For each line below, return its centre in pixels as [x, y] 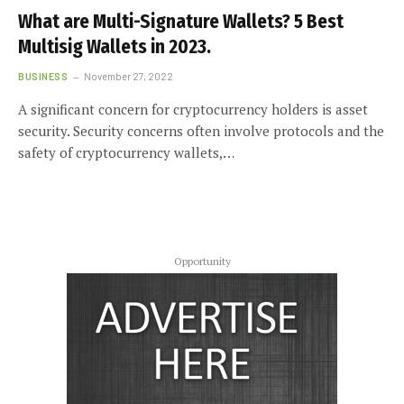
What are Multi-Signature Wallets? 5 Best [181, 21]
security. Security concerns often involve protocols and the [201, 130]
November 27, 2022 [129, 76]
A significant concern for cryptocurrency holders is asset [193, 109]
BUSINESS [43, 76]
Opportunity [202, 261]
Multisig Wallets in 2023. [115, 46]
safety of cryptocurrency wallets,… [126, 152]
